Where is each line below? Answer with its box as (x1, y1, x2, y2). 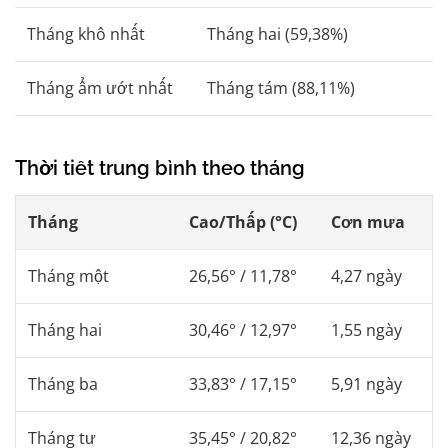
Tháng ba (28, 373, 98, 396)
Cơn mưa (331, 211, 405, 234)
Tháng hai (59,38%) (207, 23, 348, 46)
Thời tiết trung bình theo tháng (15, 156, 305, 181)
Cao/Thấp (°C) (189, 211, 297, 234)
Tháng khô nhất (27, 23, 145, 46)
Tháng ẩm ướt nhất (27, 77, 173, 100)
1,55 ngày (331, 319, 402, 342)
